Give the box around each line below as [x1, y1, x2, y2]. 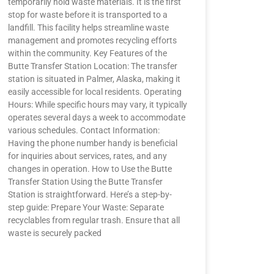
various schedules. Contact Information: [7, 125, 160, 135]
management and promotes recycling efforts [7, 35, 177, 45]
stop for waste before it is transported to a [7, 10, 168, 20]
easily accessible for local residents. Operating [7, 87, 182, 97]
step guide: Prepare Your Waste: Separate [7, 202, 164, 212]
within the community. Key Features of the [7, 48, 167, 58]
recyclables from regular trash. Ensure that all [7, 215, 180, 225]
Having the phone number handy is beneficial [7, 138, 177, 148]
